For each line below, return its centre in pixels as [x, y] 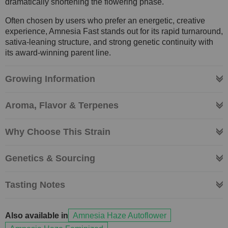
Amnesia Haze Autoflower [120, 215]
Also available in [37, 215]
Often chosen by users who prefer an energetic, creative [105, 20]
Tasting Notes [35, 184]
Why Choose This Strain [58, 132]
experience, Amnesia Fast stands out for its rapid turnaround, [114, 31]
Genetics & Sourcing [50, 158]
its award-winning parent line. [58, 52]
